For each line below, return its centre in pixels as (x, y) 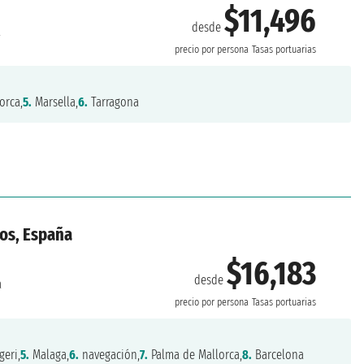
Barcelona (278, 354)
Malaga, (50, 354)
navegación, (110, 354)
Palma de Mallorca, (195, 354)
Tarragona (114, 102)
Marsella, (55, 102)
